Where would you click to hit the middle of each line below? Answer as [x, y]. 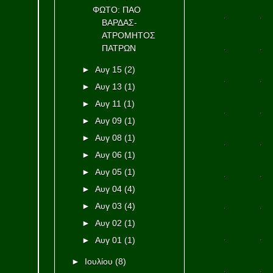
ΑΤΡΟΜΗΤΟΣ [129, 36]
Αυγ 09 [109, 121]
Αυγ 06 [109, 155]
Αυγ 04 [109, 189]
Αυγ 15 [109, 70]
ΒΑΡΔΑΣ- [120, 23]
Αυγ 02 [109, 223]
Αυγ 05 [109, 172]
